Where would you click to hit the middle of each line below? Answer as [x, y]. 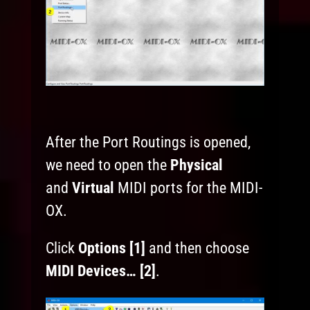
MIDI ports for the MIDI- [189, 188]
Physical [197, 165]
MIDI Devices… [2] [101, 271]
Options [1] [112, 248]
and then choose [198, 248]
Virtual [93, 188]
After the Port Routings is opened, [148, 142]
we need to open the [108, 165]
